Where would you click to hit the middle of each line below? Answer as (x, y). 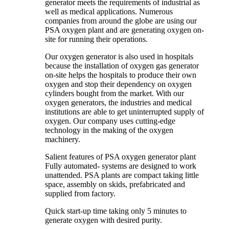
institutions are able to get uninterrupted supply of (124, 112)
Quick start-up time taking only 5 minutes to (116, 211)
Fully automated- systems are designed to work (121, 166)
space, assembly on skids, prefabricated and (115, 185)
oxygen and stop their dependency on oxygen (118, 84)
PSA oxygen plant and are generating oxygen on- (124, 30)
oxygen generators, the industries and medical (118, 103)
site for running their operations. (96, 39)
